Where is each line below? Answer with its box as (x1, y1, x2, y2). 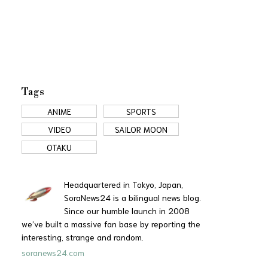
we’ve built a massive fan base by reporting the (22, 218, 200, 229)
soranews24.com (22, 246, 84, 258)
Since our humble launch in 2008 (64, 205, 190, 216)
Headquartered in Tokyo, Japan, (64, 178, 183, 190)
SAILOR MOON (115, 123, 167, 135)
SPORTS (126, 105, 156, 117)
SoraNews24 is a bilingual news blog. (64, 191, 201, 203)
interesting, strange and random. (22, 231, 144, 242)
